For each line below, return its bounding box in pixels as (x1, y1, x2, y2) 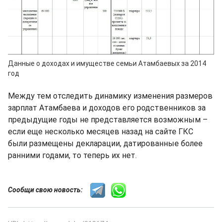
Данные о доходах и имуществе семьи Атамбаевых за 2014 (8, 59, 206, 68)
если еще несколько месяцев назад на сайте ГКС (8, 127, 193, 137)
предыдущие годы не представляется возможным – (8, 115, 208, 125)
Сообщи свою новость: (8, 186, 90, 194)
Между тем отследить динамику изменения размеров (8, 91, 213, 101)
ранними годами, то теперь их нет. (8, 151, 137, 161)
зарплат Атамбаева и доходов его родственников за (8, 103, 206, 113)
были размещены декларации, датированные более (8, 139, 203, 149)
